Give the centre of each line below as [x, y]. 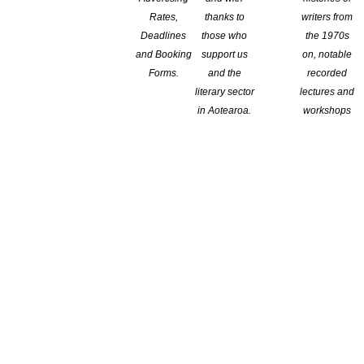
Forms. [163, 74]
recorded [327, 74]
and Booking [163, 55]
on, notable [327, 55]
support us [224, 55]
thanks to [224, 17]
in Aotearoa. [224, 111]
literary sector [224, 92]
